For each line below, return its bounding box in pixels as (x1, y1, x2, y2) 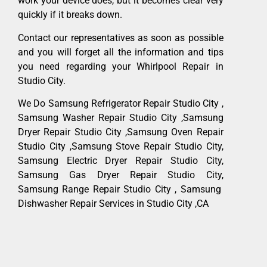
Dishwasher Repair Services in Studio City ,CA (18, 198, 209, 210)
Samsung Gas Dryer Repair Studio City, (18, 169, 223, 181)
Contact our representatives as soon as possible (18, 32, 223, 44)
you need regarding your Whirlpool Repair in (18, 60, 223, 72)
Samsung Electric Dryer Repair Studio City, (18, 155, 223, 167)
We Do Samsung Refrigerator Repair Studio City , (18, 98, 223, 110)
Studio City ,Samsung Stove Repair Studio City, (18, 141, 223, 153)
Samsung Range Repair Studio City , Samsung (18, 184, 223, 195)
